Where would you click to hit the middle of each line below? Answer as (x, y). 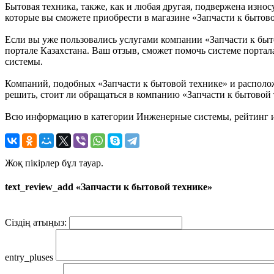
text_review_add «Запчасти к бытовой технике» (109, 187)
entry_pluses (29, 257)
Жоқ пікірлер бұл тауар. (54, 163)
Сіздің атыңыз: (36, 223)
